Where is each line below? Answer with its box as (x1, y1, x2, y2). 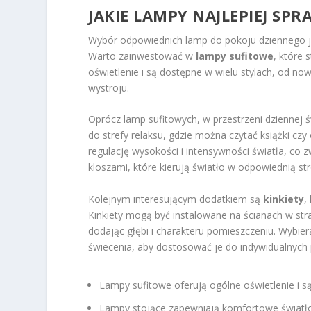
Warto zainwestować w (88, 49, 196, 63)
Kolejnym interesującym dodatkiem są (88, 192, 264, 205)
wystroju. (88, 81, 130, 95)
